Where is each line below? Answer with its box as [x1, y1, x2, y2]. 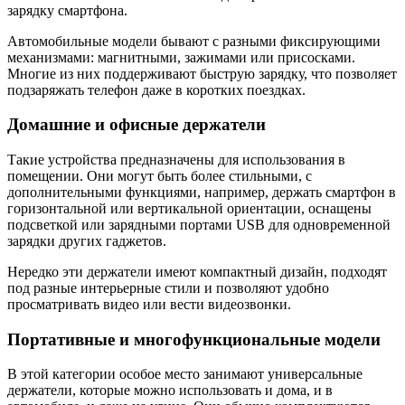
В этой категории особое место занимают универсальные [7, 366, 363, 382]
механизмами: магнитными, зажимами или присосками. [7, 49, 355, 65]
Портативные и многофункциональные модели [7, 329, 381, 349]
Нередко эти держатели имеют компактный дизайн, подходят [7, 264, 387, 279]
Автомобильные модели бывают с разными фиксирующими [7, 33, 381, 49]
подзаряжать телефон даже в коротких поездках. [7, 81, 306, 98]
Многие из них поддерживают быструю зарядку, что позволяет [7, 65, 397, 81]
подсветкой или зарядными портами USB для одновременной [7, 217, 391, 232]
